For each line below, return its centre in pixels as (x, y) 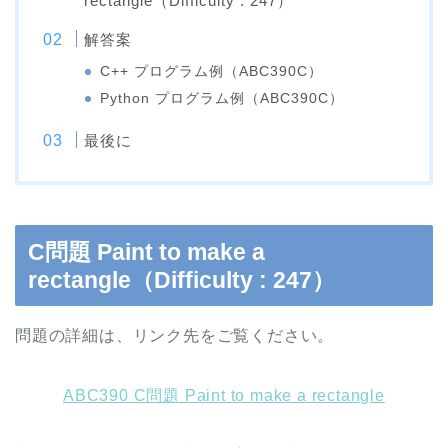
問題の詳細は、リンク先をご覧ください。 (175, 335)
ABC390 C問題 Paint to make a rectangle (224, 395)
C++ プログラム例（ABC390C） (212, 72)
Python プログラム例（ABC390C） (222, 99)
